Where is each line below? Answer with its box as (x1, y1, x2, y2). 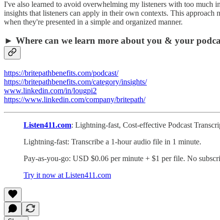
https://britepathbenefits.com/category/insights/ (4, 78, 147, 86)
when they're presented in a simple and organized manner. (4, 17, 183, 26)
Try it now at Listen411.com (24, 171, 111, 180)
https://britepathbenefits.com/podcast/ (4, 69, 118, 78)
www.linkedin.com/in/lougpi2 (4, 86, 97, 95)
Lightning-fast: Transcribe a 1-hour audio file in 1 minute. (24, 137, 201, 146)
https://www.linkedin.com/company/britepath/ (4, 95, 145, 104)
